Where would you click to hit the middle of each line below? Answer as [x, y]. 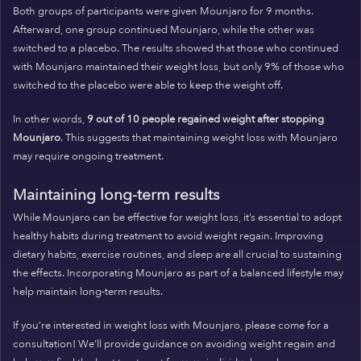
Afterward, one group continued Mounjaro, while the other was [164, 29]
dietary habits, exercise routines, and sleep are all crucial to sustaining [177, 254]
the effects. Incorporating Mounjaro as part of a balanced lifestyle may [178, 273]
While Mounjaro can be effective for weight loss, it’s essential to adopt [177, 217]
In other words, [50, 120]
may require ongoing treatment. [88, 157]
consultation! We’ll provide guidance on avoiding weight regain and [174, 344]
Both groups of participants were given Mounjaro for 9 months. [163, 11]
